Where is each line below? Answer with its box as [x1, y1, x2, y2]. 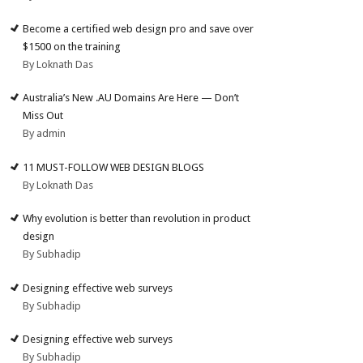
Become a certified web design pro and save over [23, 22, 254, 35]
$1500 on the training [23, 40, 122, 53]
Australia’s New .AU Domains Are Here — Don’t [23, 92, 240, 105]
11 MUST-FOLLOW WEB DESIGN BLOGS [23, 160, 205, 173]
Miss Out [23, 109, 64, 122]
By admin [23, 127, 66, 140]
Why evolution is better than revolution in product [23, 212, 251, 225]
